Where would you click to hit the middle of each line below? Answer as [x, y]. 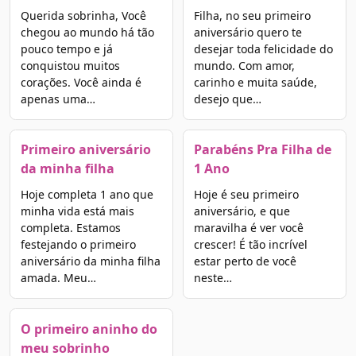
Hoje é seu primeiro [246, 195]
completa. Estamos [70, 228]
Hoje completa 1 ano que [87, 195]
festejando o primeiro [78, 245]
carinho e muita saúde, [255, 82]
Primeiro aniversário [85, 150]
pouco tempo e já [66, 48]
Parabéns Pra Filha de [262, 150]
